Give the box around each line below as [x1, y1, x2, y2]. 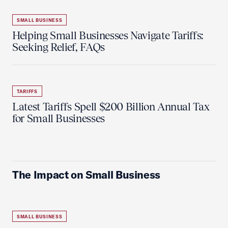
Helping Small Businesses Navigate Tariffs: [12, 29, 204, 42]
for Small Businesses [12, 112, 105, 125]
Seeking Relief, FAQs [12, 41, 105, 53]
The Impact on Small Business [12, 168, 161, 181]
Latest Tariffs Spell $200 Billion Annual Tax [12, 100, 210, 113]
